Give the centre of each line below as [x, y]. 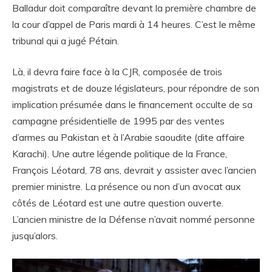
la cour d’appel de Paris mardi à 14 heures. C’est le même [134, 24]
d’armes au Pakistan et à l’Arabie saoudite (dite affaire [128, 137]
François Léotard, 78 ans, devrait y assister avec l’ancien [134, 170]
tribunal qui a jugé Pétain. [66, 41]
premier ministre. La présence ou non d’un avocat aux [127, 186]
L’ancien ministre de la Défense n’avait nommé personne [134, 219]
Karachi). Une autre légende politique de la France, [120, 154]
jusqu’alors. [35, 236]
